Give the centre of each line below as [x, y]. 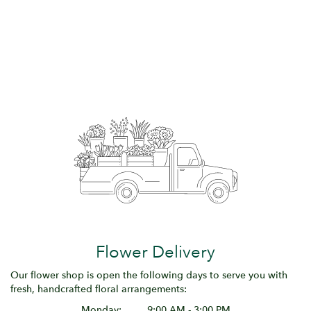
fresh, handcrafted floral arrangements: [99, 289]
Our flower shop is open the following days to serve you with [149, 275]
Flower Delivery [155, 252]
